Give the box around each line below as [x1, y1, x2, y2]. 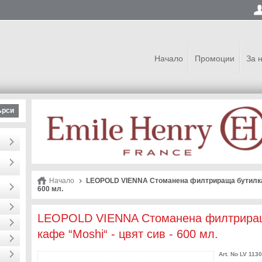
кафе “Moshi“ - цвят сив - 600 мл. [37, 227, 218, 240]
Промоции [195, 54, 235, 63]
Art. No [219, 251, 238, 257]
